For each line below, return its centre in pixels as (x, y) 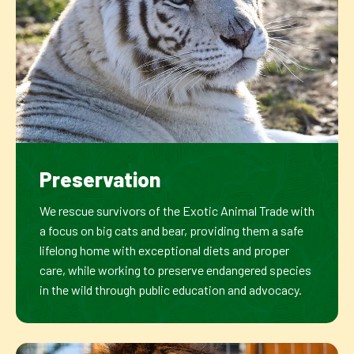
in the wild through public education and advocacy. (171, 289)
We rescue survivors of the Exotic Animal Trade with (177, 210)
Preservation (100, 179)
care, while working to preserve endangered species (175, 269)
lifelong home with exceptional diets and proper (164, 250)
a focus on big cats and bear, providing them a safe (171, 230)
